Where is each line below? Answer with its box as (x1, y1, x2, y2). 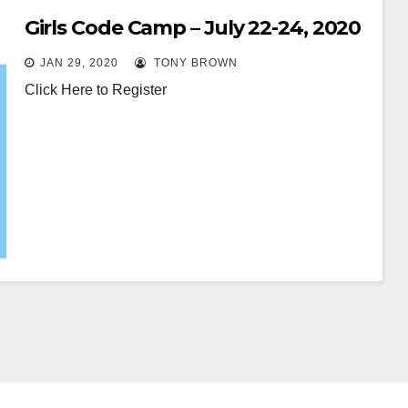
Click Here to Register (24, 82, 167, 97)
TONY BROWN (149, 56, 238, 69)
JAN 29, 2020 (39, 56, 118, 69)
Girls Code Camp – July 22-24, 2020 (24, 15, 362, 40)
